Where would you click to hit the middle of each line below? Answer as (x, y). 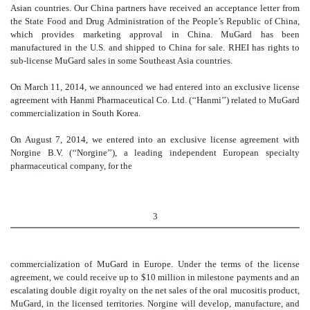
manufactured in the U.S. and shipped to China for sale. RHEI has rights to (155, 47)
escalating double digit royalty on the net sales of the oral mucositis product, (155, 290)
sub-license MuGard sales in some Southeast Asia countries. (121, 60)
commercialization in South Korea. (75, 113)
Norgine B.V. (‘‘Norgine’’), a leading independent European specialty (155, 152)
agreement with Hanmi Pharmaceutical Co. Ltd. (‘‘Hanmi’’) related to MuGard (155, 100)
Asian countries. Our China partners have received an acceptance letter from (155, 8)
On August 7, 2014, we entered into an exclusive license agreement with (155, 139)
